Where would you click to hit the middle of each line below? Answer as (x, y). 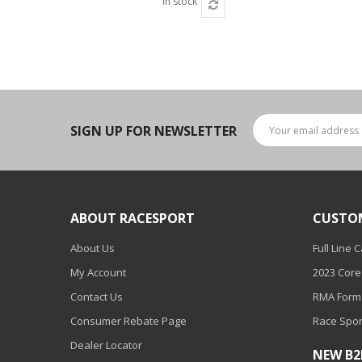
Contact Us (97, 297)
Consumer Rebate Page (128, 321)
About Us (93, 248)
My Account (98, 272)
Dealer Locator (106, 345)
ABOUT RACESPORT (133, 218)
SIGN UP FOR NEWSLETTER (154, 131)
